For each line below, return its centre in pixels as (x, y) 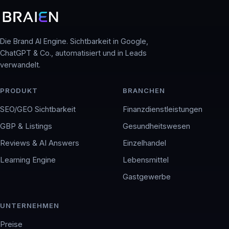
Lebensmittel (146, 160)
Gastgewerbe (147, 177)
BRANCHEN (144, 90)
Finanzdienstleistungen (163, 109)
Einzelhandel (144, 143)
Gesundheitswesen (156, 126)
